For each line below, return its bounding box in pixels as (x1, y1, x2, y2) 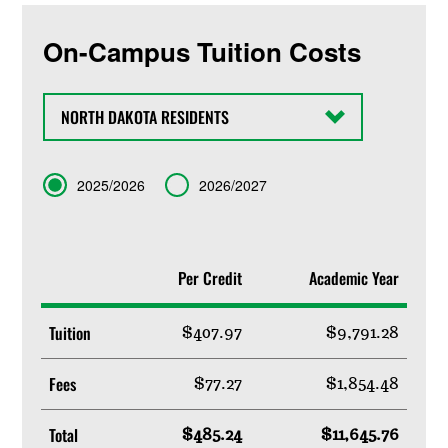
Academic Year (308, 266, 399, 291)
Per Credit (177, 266, 242, 291)
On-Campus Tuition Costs (42, 33, 361, 71)
